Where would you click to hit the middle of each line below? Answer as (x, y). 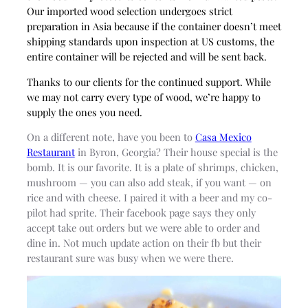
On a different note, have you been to (111, 137)
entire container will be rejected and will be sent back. (146, 57)
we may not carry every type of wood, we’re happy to (143, 97)
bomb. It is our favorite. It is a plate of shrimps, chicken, (152, 167)
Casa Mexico (223, 137)
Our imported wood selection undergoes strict (129, 11)
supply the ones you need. (84, 112)
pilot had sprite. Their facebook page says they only (141, 213)
